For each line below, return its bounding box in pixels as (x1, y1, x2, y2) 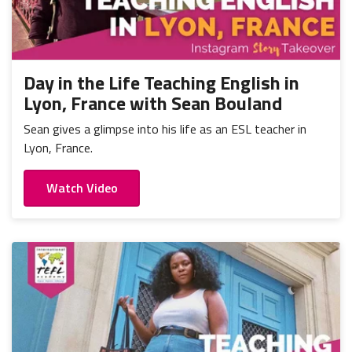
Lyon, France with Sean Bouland (24, 89, 282, 118)
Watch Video (46, 178, 118, 198)
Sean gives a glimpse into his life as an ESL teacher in (24, 119, 306, 139)
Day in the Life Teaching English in (24, 68, 299, 97)
